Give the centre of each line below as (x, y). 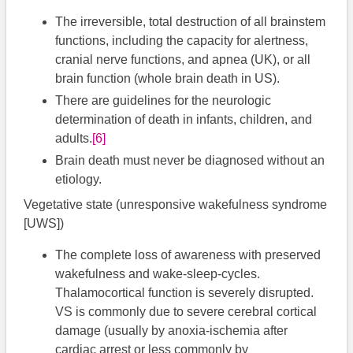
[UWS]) (44, 224)
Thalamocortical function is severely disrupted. (185, 293)
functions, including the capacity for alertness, (182, 41)
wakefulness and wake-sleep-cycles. (158, 274)
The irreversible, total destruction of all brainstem (191, 22)
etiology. (79, 180)
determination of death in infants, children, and (184, 120)
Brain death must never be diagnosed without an (190, 161)
